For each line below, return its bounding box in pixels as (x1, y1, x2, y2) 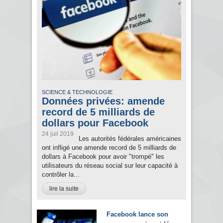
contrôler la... (42, 171, 80, 179)
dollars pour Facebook (42, 117, 148, 129)
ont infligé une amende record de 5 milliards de (42, 144, 176, 152)
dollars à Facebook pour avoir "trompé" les (42, 153, 164, 161)
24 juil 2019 (42, 130, 74, 138)
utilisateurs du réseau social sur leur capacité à (42, 162, 178, 170)
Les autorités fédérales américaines (79, 135, 181, 143)
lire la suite (49, 185, 79, 193)
